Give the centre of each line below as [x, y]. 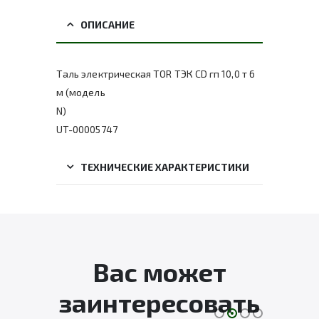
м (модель [81, 93]
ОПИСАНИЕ [108, 25]
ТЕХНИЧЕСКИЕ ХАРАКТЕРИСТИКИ [165, 167]
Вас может [159, 272]
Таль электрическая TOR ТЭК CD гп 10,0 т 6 [156, 74]
